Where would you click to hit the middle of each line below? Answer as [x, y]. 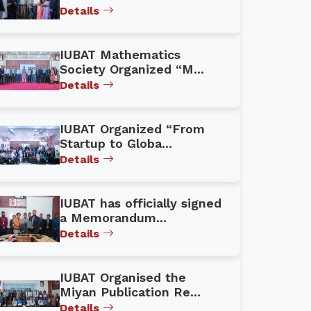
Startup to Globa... [116, 144]
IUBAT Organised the [123, 278]
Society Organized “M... [132, 69]
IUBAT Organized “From [132, 129]
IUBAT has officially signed [141, 203]
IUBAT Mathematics [120, 55]
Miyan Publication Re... [130, 292]
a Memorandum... [113, 218]
